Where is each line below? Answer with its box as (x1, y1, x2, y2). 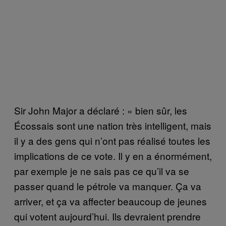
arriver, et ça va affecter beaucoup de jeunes (14, 194, 207, 208)
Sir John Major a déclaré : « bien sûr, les (14, 103, 187, 117)
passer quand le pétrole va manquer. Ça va (14, 179, 201, 193)
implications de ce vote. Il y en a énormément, (14, 148, 212, 162)
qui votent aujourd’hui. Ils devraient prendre (14, 209, 201, 223)
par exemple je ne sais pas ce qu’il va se (14, 163, 189, 178)
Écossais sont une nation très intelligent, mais (14, 118, 211, 132)
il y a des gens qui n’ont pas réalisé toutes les (14, 133, 210, 147)
